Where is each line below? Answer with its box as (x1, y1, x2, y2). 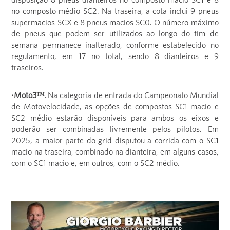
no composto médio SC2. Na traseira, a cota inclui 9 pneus (11, 6, 219, 16)
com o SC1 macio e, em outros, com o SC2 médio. (11, 158, 180, 168)
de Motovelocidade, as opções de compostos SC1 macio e (11, 102, 219, 111)
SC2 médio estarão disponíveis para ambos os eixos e (11, 113, 219, 123)
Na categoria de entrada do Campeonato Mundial (48, 90, 219, 100)
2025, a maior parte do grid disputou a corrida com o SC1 (11, 136, 219, 145)
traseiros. (11, 63, 44, 72)
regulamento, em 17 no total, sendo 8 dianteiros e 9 (11, 51, 219, 61)
